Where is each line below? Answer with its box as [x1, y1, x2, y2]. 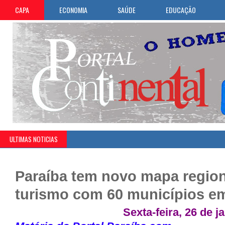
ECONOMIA [59, 5, 87, 15]
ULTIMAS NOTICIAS [10, 134, 58, 144]
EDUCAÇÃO [166, 5, 196, 15]
